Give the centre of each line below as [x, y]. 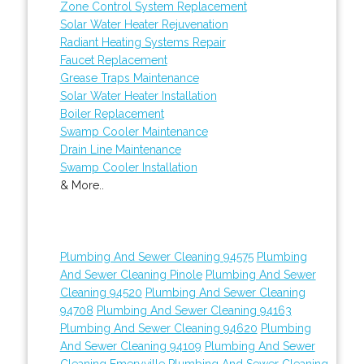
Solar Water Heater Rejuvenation [144, 24]
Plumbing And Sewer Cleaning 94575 [156, 256]
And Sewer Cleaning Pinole [131, 274]
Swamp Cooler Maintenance [134, 131]
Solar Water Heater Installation [138, 95]
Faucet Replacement [113, 60]
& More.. [82, 185]
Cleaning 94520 [101, 292]
